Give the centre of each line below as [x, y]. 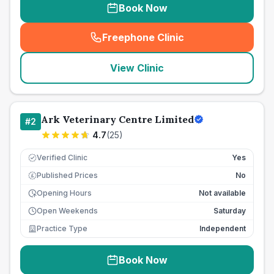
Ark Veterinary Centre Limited [117, 119]
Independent [223, 228]
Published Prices [67, 175]
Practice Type [62, 228]
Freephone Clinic [143, 37]
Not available [222, 193]
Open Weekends [67, 211]
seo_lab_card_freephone [201, 44]
